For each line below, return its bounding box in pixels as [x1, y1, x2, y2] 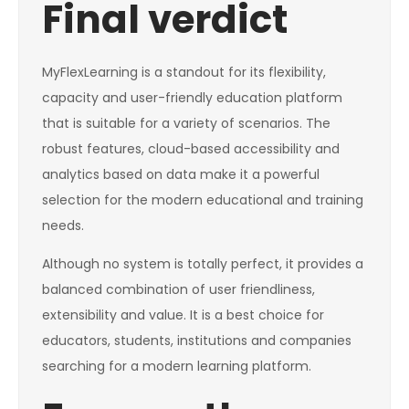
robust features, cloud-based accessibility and [42, 140, 340, 159]
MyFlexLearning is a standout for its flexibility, [42, 63, 326, 82]
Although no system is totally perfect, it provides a [42, 255, 363, 274]
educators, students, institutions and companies [42, 331, 351, 351]
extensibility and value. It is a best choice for [42, 306, 324, 325]
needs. [42, 216, 84, 236]
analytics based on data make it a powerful [42, 165, 320, 184]
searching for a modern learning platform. [42, 357, 311, 376]
